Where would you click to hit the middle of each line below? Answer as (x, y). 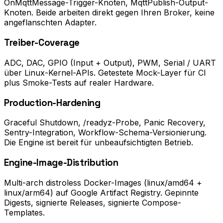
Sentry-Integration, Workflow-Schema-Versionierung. (105, 133)
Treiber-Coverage (42, 43)
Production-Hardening (52, 103)
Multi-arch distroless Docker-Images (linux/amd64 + (103, 182)
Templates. (24, 212)
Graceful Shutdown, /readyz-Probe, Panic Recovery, (105, 123)
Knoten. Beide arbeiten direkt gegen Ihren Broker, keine (109, 13)
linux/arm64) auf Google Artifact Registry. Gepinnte (101, 192)
